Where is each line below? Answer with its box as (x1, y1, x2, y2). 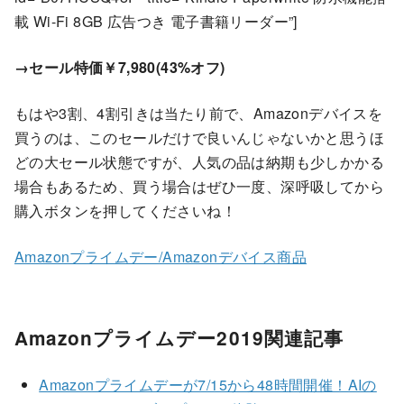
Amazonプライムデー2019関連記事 (14, 325, 344, 352)
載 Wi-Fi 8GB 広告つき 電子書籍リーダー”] (14, 11, 298, 32)
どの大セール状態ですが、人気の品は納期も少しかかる (14, 151, 384, 173)
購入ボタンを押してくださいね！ (14, 200, 236, 222)
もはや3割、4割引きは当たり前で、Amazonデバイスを (14, 103, 383, 124)
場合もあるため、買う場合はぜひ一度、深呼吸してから (14, 176, 384, 197)
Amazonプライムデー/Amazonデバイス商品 (14, 246, 307, 268)
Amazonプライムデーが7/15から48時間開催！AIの (39, 374, 377, 396)
